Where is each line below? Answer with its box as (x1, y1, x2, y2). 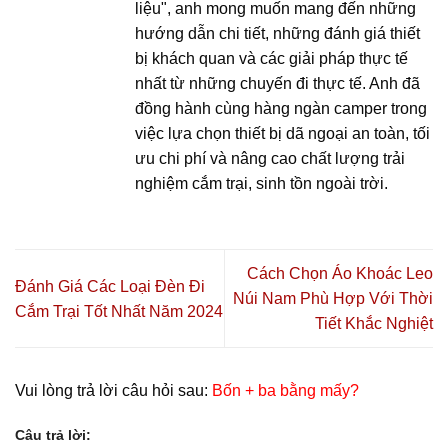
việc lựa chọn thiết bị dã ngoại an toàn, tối (135, 125, 430, 143)
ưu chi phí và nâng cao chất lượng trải (135, 150, 405, 168)
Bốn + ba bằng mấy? (212, 382, 359, 400)
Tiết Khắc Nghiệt (315, 315, 433, 333)
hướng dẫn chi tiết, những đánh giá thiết (135, 25, 420, 43)
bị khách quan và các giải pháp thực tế (135, 50, 408, 68)
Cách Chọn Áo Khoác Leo (247, 265, 433, 283)
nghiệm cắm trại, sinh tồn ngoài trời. (135, 175, 388, 193)
